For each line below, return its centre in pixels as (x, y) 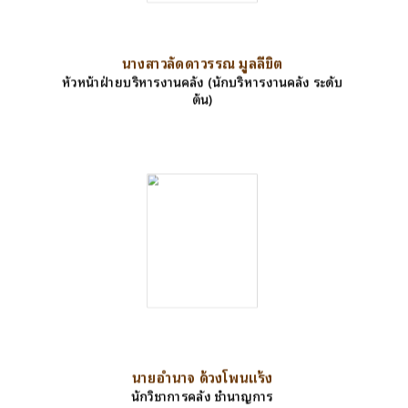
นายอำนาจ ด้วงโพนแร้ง (202, 376)
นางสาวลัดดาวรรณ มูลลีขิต (202, 62)
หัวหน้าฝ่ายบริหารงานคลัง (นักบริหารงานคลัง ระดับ (202, 81)
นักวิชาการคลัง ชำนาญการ (202, 395)
